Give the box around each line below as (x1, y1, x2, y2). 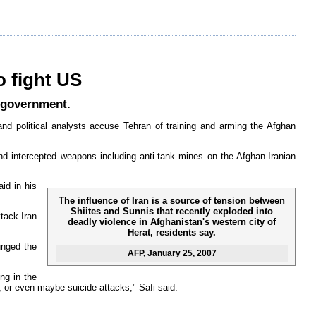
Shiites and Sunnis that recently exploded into (70, 206, 273, 217)
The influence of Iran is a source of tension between (58, 195, 285, 207)
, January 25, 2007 (142, 248, 217, 259)
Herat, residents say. (127, 227, 216, 238)
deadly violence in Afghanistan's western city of (67, 217, 276, 228)
